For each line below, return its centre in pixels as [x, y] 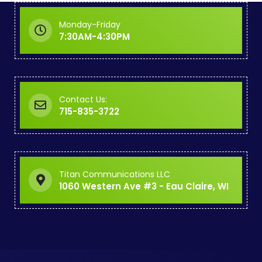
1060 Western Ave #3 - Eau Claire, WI [144, 186]
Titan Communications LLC [115, 174]
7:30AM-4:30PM [94, 37]
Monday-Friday [90, 25]
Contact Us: [83, 99]
